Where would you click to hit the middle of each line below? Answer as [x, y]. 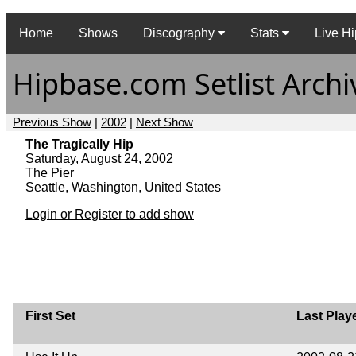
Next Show [164, 122]
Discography [180, 33]
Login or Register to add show [110, 214]
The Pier [50, 172]
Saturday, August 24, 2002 [99, 158]
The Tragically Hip [79, 144]
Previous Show [52, 122]
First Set [50, 315]
